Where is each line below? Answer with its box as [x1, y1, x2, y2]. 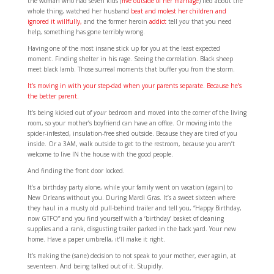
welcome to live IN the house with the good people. [27, 150, 173, 158]
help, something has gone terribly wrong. [27, 28, 145, 36]
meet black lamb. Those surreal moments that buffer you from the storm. [27, 65, 235, 73]
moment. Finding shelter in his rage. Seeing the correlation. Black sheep [27, 54, 233, 63]
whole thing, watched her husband [27, 7, 131, 15]
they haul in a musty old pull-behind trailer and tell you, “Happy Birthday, [27, 204, 242, 212]
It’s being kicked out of [27, 108, 94, 117]
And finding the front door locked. [27, 166, 125, 175]
